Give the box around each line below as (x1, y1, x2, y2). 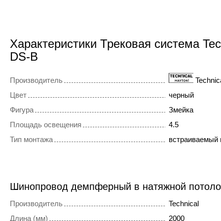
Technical (168, 199, 199, 208)
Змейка (168, 106, 193, 114)
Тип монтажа (10, 135, 53, 144)
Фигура (10, 106, 34, 114)
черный (168, 91, 194, 100)
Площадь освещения (10, 120, 81, 129)
